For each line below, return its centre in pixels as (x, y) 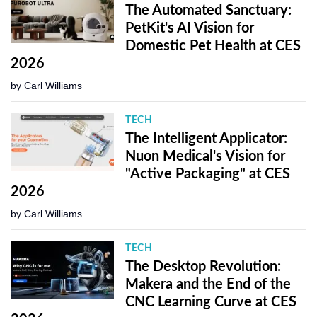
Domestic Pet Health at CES (213, 46)
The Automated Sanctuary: (209, 10)
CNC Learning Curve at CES (211, 302)
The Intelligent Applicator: (207, 138)
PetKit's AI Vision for (190, 28)
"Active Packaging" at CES (208, 174)
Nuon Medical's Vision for (206, 156)
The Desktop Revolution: (203, 266)
